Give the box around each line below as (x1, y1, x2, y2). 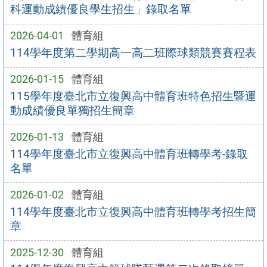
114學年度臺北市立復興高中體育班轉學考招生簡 (10, 204, 256, 219)
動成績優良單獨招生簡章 (10, 103, 135, 117)
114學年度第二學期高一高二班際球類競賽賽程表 (10, 46, 256, 60)
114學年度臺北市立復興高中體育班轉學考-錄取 (10, 147, 248, 161)
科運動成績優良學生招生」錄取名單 (10, 2, 191, 17)
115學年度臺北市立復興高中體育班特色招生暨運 (10, 89, 256, 103)
